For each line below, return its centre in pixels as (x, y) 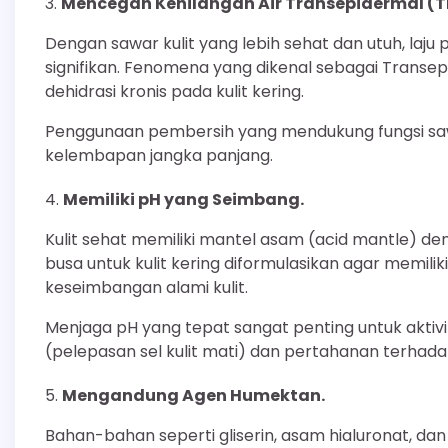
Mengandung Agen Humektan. (193, 396)
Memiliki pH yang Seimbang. (183, 200)
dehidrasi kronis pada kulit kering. (174, 92)
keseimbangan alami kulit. (146, 288)
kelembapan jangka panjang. (159, 156)
